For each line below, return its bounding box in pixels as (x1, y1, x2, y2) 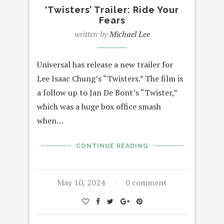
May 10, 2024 (57, 176, 105, 188)
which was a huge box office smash (37, 100, 161, 112)
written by (74, 28, 109, 39)
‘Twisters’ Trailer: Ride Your (45, 4, 179, 15)
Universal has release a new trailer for (37, 58, 173, 70)
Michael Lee (109, 28, 150, 39)
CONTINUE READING (75, 142, 148, 149)
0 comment (125, 176, 167, 188)
